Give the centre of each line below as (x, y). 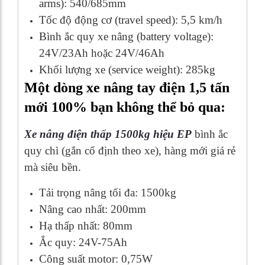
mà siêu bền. (53, 167)
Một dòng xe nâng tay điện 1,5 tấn (127, 87)
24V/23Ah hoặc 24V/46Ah (102, 53)
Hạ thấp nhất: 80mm (86, 225)
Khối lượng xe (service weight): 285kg (127, 69)
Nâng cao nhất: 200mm (93, 209)
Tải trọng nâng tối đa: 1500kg (108, 192)
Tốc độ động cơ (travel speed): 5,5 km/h (131, 20)
